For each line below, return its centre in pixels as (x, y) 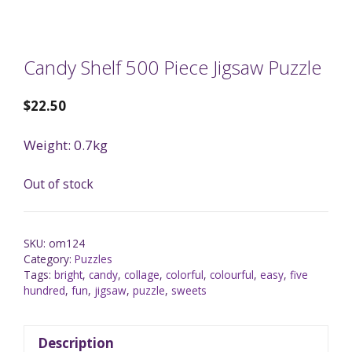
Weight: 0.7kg (66, 145)
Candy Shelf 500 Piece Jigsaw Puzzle (172, 67)
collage (142, 275)
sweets (189, 291)
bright (68, 275)
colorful (185, 275)
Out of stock (59, 183)
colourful (232, 275)
